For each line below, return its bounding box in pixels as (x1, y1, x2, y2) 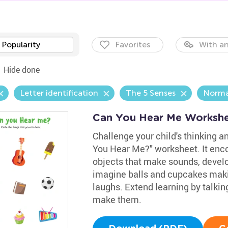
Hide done (3, 64, 40, 75)
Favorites (115, 40, 150, 49)
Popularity (1, 40, 40, 49)
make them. (92, 193, 141, 206)
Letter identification (19, 88, 98, 98)
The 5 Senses (125, 88, 176, 98)
